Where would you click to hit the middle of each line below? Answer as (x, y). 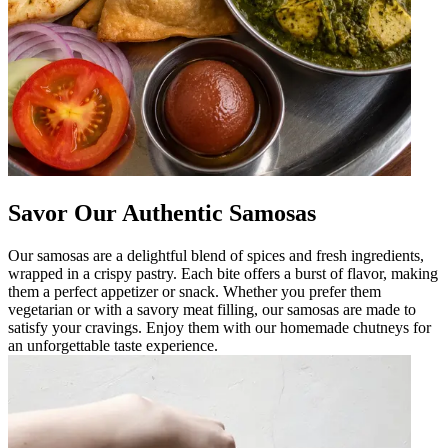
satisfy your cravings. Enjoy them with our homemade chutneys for (219, 327)
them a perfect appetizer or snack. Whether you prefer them (194, 291)
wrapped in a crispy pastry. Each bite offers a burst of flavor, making (223, 273)
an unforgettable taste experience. (113, 345)
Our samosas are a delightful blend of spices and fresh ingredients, (216, 255)
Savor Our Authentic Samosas (162, 212)
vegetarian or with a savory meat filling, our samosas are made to (212, 309)
